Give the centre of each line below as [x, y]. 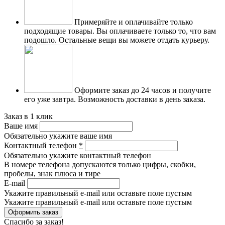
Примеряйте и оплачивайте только [134, 22]
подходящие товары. [59, 31]
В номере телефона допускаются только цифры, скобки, [100, 164]
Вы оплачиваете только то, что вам [155, 31]
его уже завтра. [50, 99]
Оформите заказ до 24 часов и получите [143, 90]
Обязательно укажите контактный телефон [78, 155]
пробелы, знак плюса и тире [52, 173]
